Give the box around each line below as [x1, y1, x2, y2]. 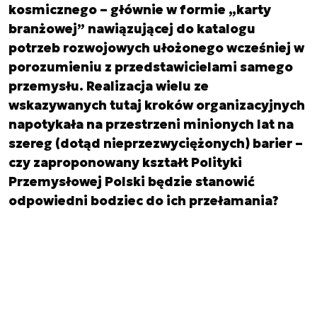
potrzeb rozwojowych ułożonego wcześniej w [8, 40, 304, 56]
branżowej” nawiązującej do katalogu [8, 21, 255, 37]
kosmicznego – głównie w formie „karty [8, 1, 271, 18]
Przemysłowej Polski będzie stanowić [8, 173, 255, 190]
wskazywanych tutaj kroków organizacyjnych [8, 97, 305, 113]
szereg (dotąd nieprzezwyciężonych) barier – [8, 135, 303, 151]
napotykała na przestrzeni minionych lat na [8, 116, 294, 132]
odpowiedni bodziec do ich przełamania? [8, 192, 279, 209]
